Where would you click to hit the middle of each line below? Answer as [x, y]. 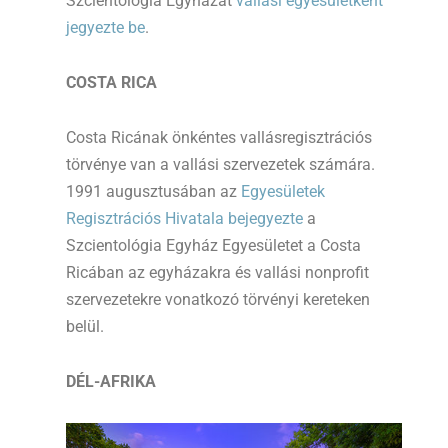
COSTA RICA [111, 82]
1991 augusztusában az [153, 191]
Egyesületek [283, 191]
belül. [85, 326]
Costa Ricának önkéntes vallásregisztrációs [219, 137]
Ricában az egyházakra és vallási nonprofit [217, 272]
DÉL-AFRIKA [111, 381]
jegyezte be [105, 27]
